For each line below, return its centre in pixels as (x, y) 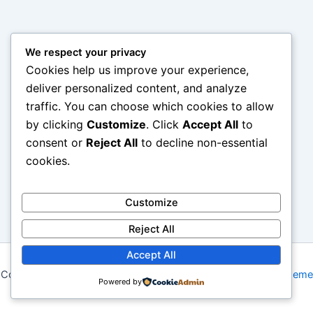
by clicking (56, 125)
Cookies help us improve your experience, (137, 70)
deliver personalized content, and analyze (136, 88)
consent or (56, 143)
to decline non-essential (203, 143)
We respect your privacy (86, 53)
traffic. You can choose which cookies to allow (150, 107)
